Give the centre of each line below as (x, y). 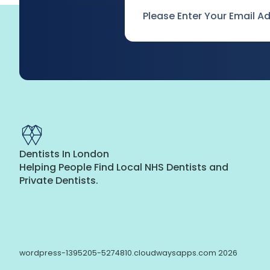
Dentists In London (64, 154)
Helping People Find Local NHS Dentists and (124, 167)
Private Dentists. (59, 180)
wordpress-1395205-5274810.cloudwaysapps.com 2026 (128, 253)
